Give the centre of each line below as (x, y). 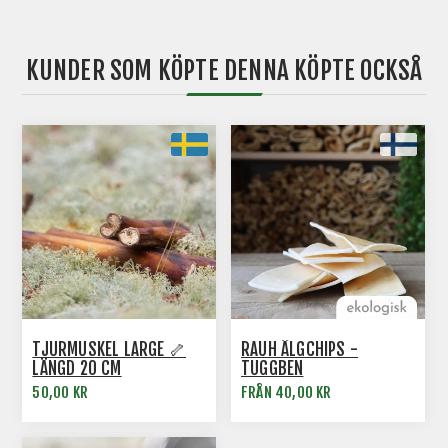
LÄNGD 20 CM (77, 368)
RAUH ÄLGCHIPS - (300, 349)
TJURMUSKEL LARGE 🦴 (109, 349)
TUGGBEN (272, 368)
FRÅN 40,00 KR (286, 392)
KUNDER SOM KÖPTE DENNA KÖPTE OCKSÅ (224, 71)
